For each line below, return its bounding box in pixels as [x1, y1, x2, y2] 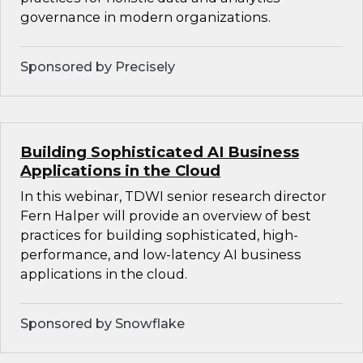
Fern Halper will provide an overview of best [20, 207, 311, 224]
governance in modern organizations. [20, 9, 271, 26]
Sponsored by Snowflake [20, 315, 185, 332]
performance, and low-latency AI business [20, 246, 301, 263]
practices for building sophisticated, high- [20, 227, 298, 244]
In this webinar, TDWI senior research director [20, 188, 327, 205]
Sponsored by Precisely [20, 58, 175, 75]
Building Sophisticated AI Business [20, 143, 299, 162]
